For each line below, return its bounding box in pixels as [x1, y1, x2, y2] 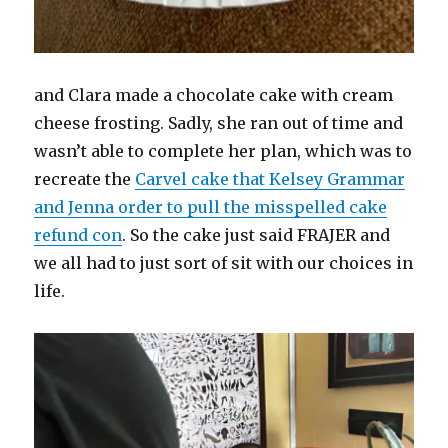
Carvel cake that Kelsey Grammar [135, 169, 406, 190]
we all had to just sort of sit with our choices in [34, 253, 414, 274]
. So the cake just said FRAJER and [122, 225, 391, 246]
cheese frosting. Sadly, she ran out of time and [34, 113, 404, 134]
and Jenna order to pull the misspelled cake [34, 197, 388, 218]
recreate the [34, 169, 136, 190]
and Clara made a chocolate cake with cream [34, 85, 394, 106]
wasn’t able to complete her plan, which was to [34, 141, 413, 162]
